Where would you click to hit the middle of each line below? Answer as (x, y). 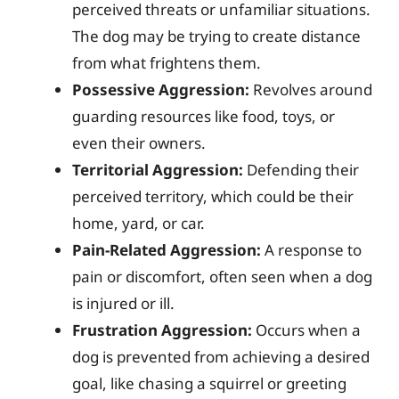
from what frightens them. (167, 63)
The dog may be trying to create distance (216, 36)
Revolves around (311, 90)
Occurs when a (306, 330)
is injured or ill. (123, 303)
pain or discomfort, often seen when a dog (222, 277)
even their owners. (139, 143)
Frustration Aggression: (162, 330)
